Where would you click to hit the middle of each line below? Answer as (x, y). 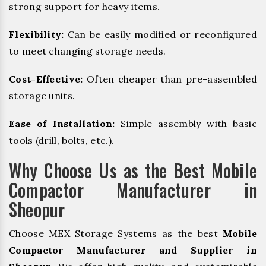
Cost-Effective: (46, 79)
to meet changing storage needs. (88, 51)
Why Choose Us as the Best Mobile (133, 170)
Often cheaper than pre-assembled (170, 79)
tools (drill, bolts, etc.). (62, 140)
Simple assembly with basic (186, 124)
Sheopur (37, 210)
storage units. (42, 96)
